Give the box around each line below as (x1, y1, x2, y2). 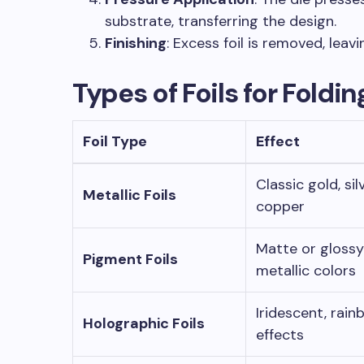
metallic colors (256, 261, 356, 280)
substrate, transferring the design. (105, 11, 336, 31)
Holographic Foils (83, 314, 205, 333)
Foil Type (83, 132, 147, 151)
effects (256, 325, 304, 344)
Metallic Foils (83, 185, 176, 205)
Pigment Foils (83, 249, 178, 269)
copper (256, 197, 305, 216)
